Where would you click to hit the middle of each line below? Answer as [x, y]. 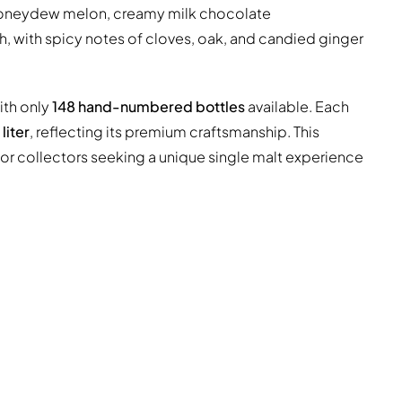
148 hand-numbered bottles [149, 107]
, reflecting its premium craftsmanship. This [175, 132]
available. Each [297, 107]
